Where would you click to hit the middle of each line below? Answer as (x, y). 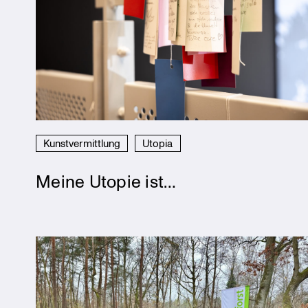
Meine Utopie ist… (106, 180)
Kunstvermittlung (82, 143)
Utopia (158, 143)
